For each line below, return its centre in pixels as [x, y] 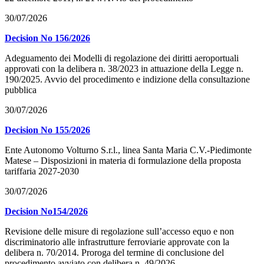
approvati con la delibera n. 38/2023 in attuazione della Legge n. [124, 69]
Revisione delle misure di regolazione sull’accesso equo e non [119, 232]
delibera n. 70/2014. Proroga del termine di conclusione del [114, 253]
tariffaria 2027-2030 [42, 171]
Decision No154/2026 [46, 212]
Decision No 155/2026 [47, 130]
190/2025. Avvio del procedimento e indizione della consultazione [127, 80]
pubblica [21, 90]
